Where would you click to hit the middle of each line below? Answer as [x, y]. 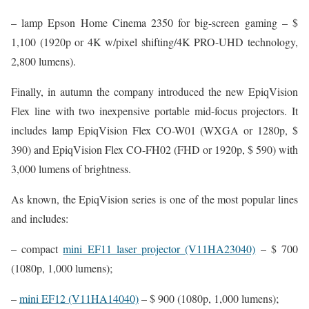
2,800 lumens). [43, 61]
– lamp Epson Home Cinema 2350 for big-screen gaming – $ [154, 22]
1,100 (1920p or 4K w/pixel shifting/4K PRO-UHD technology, [154, 42]
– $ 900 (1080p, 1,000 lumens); [209, 298]
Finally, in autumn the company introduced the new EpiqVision [154, 91]
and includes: [40, 218]
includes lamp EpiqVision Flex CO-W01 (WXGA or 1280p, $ [154, 130]
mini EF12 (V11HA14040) [79, 298]
